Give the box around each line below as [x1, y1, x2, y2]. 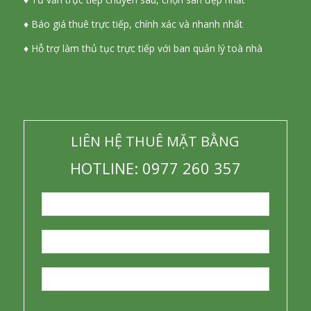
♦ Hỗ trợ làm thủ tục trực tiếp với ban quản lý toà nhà [23, 42, 262, 56]
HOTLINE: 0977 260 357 [69, 158, 241, 178]
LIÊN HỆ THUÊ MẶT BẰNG [71, 132, 240, 151]
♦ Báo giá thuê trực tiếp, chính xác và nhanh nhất [23, 17, 243, 31]
